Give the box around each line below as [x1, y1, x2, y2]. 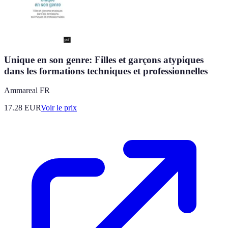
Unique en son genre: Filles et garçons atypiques [4, 54, 204, 65]
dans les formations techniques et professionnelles [4, 65, 208, 76]
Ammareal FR [4, 86, 50, 95]
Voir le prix [41, 103, 77, 112]
